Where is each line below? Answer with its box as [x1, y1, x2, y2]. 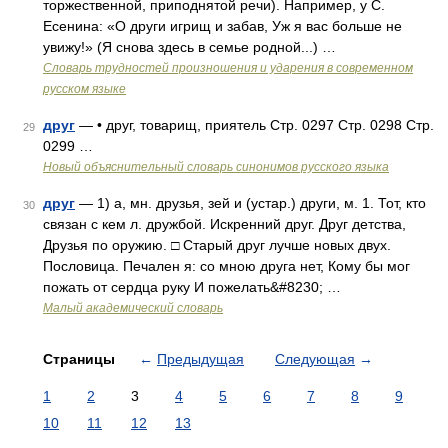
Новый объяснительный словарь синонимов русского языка [43, 160, 389, 174]
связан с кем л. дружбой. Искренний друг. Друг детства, [43, 216, 406, 232]
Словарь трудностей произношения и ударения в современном [43, 61, 413, 75]
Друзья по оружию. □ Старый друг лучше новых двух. [43, 237, 391, 253]
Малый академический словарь [43, 301, 223, 315]
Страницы [43, 351, 119, 367]
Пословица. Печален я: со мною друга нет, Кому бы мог [43, 258, 410, 274]
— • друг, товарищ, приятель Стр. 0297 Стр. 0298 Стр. [75, 117, 434, 133]
